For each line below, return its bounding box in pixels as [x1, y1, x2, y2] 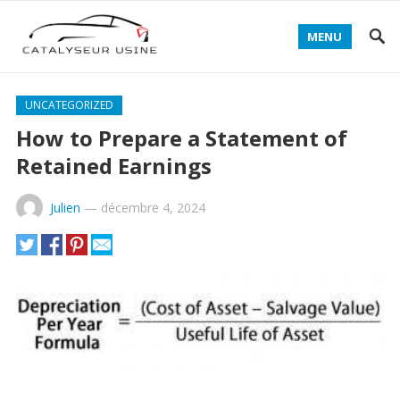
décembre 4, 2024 [100, 199, 205, 216]
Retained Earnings [15, 151, 212, 180]
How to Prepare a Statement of [15, 123, 347, 153]
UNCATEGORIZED [24, 97, 113, 112]
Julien [49, 199, 80, 216]
